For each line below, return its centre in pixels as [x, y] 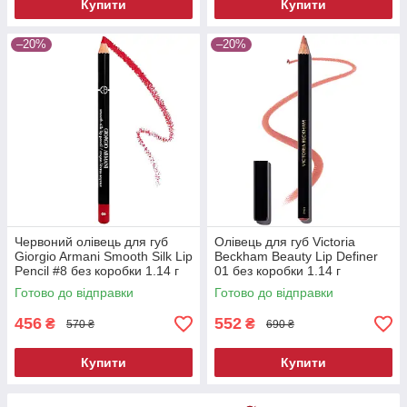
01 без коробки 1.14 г [278, 271]
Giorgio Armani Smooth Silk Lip [104, 257]
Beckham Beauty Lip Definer [296, 257]
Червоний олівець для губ [91, 242]
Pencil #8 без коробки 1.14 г [97, 271]
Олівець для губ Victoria [285, 242]
